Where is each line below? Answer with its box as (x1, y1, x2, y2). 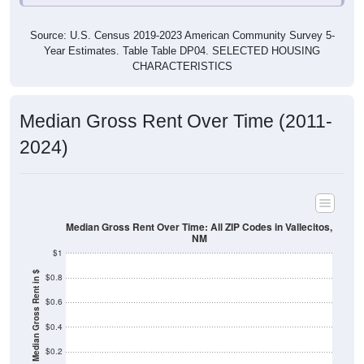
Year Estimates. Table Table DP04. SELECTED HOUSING (44, 45, 320, 58)
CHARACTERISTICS (132, 60, 232, 73)
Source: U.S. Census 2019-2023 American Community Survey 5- (29, 29, 335, 42)
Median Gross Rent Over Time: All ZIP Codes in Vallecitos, (66, 219, 332, 234)
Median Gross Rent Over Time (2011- (19, 110, 332, 132)
